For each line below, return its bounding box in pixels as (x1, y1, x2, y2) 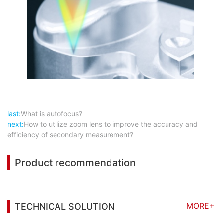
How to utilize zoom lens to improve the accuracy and (24, 120, 198, 128)
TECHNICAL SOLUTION (15, 201, 114, 212)
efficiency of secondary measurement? (7, 130, 133, 139)
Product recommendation (15, 157, 136, 168)
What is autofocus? (21, 110, 82, 118)
